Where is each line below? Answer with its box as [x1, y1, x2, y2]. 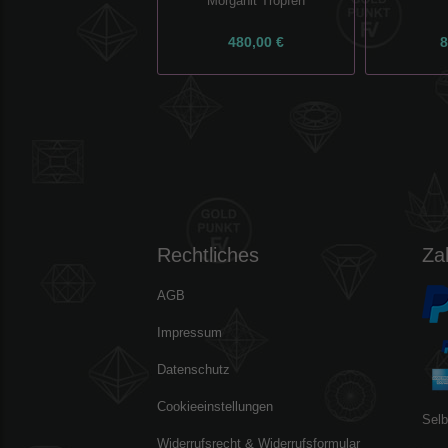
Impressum [157, 325, 222, 340]
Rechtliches [157, 243, 259, 266]
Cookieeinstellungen [157, 399, 273, 414]
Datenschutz [157, 362, 230, 377]
